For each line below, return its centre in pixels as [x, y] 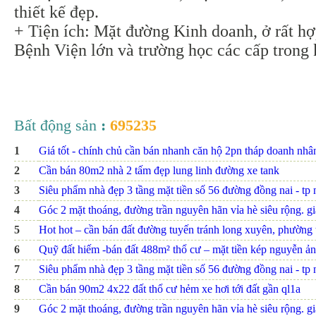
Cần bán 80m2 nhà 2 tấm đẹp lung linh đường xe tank [159, 171]
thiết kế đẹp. [56, 12]
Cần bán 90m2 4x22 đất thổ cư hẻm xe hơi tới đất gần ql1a [170, 289]
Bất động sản [55, 126]
